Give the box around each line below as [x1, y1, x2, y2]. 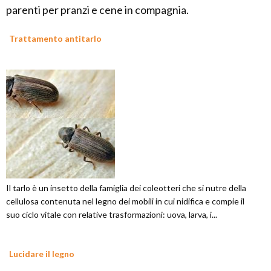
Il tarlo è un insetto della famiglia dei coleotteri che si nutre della [6, 183, 246, 194]
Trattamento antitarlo [9, 33, 102, 44]
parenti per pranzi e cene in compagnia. [6, 3, 189, 17]
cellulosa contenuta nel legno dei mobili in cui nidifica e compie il [6, 196, 244, 207]
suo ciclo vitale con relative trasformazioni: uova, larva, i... [6, 209, 217, 220]
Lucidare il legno [9, 249, 74, 260]
